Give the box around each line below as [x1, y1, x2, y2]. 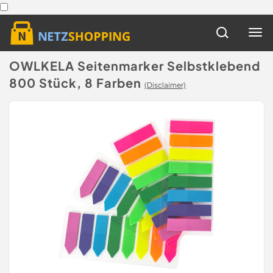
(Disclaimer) [144, 80, 186, 90]
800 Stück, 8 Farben [9, 75, 141, 90]
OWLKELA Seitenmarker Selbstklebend [9, 58, 260, 73]
